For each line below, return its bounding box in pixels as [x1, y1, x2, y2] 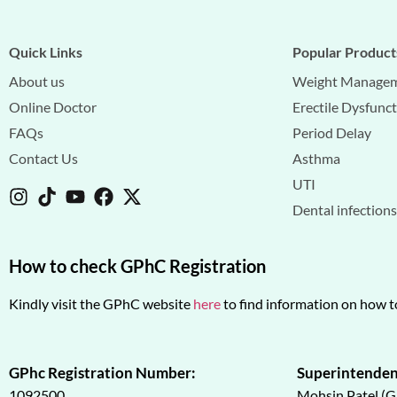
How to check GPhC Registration [9, 255, 266, 277]
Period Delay [292, 124, 371, 142]
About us [9, 73, 65, 90]
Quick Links [9, 43, 82, 61]
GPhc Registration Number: [9, 362, 196, 382]
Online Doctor [9, 98, 97, 116]
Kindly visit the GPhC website [9, 295, 193, 313]
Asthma [292, 150, 340, 167]
